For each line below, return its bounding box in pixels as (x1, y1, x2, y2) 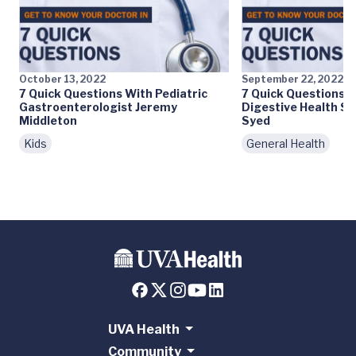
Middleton (19, 114, 77, 128)
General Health (246, 137, 325, 151)
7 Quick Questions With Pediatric (19, 87, 207, 101)
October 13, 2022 (19, 73, 106, 86)
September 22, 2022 (242, 73, 343, 86)
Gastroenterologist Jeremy (19, 100, 177, 114)
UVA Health (107, 322, 180, 338)
